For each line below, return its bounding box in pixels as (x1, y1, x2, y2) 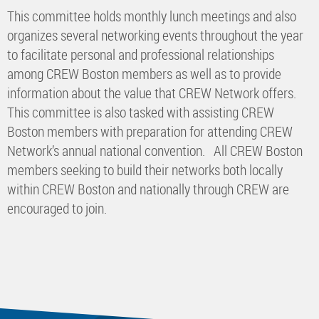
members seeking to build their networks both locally (7, 159, 283, 179)
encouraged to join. (7, 198, 107, 218)
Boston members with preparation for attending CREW (7, 121, 293, 141)
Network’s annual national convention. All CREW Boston (7, 140, 303, 160)
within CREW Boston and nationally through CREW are (7, 179, 289, 199)
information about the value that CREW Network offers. (7, 83, 299, 103)
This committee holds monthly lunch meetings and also (7, 6, 296, 26)
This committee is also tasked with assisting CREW (7, 102, 274, 122)
